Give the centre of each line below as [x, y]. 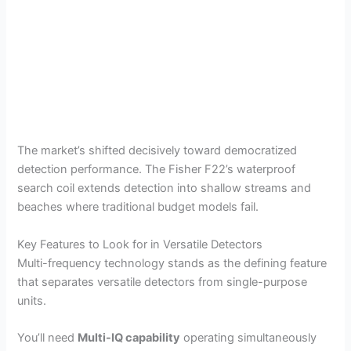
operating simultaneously [249, 337]
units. [32, 300]
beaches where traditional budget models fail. [138, 207]
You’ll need [48, 337]
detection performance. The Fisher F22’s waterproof [157, 170]
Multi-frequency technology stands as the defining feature [172, 263]
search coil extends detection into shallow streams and [165, 188]
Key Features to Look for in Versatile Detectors [140, 244]
